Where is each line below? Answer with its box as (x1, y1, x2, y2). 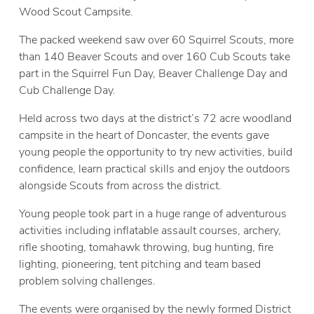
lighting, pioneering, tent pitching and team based (19, 256, 261, 272)
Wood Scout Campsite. (19, 4, 134, 20)
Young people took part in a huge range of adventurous (19, 205, 287, 221)
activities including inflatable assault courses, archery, (19, 222, 282, 238)
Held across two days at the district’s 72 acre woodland (19, 110, 292, 126)
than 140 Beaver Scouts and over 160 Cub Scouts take (19, 48, 291, 64)
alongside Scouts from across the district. (19, 177, 222, 193)
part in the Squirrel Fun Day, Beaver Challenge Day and (19, 65, 288, 81)
